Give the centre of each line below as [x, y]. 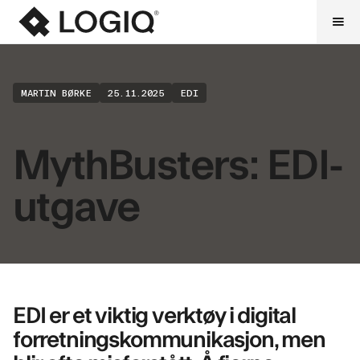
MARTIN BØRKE [56, 92]
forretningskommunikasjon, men [169, 338]
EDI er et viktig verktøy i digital [155, 314]
